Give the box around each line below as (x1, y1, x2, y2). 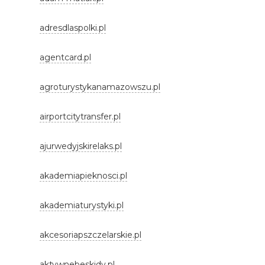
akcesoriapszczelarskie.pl (40, 230, 142, 240)
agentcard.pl (40, 52, 92, 63)
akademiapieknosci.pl (40, 170, 128, 181)
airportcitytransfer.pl (40, 111, 121, 122)
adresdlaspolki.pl (40, 22, 106, 33)
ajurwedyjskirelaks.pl (40, 141, 122, 151)
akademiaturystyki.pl (40, 200, 124, 211)
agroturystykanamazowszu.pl (40, 82, 161, 92)
